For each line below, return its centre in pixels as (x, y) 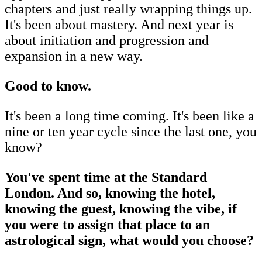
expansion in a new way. (74, 56)
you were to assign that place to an (107, 224)
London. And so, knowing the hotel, (110, 193)
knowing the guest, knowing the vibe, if (121, 208)
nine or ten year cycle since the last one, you (131, 131)
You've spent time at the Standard (106, 177)
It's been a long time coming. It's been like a (130, 116)
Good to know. (48, 86)
